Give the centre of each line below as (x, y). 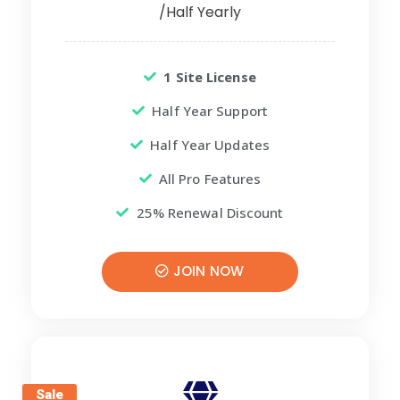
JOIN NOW (207, 271)
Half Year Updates (210, 145)
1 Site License (210, 77)
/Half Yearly (200, 12)
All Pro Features (210, 179)
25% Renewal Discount (210, 213)
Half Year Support (210, 111)
